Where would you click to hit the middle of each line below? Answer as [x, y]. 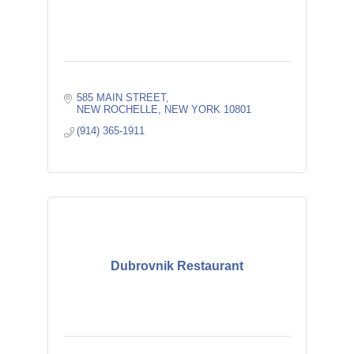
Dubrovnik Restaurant [177, 266]
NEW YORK [193, 109]
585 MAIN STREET [122, 98]
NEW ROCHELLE [118, 109]
